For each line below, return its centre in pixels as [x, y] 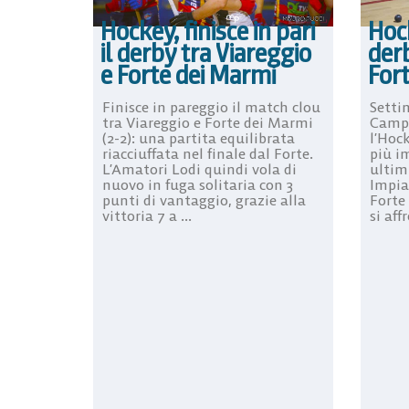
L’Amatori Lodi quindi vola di [199, 168]
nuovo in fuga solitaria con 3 [198, 184]
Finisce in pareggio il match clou [211, 106]
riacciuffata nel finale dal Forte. [208, 153]
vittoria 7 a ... [147, 215]
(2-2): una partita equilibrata [199, 137]
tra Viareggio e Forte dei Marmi [208, 122]
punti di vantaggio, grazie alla [204, 199]
